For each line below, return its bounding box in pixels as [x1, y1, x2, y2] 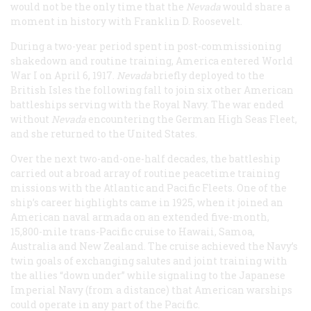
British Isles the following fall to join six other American [10, 83, 294, 96]
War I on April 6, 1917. [10, 68, 117, 82]
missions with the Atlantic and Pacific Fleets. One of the [10, 180, 287, 194]
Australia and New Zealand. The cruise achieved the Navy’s [10, 239, 298, 253]
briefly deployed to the [151, 68, 264, 82]
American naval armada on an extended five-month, [10, 210, 269, 224]
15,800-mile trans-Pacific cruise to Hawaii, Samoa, [10, 224, 255, 238]
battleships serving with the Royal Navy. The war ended [10, 97, 284, 111]
